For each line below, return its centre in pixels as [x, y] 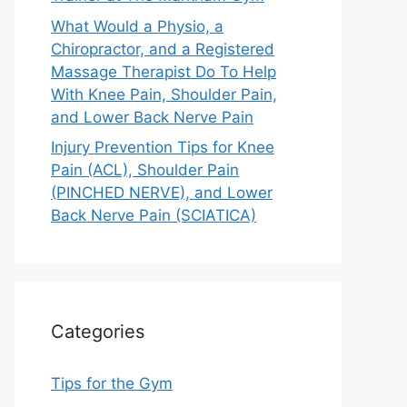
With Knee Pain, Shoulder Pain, [164, 94]
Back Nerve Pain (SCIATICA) [154, 215]
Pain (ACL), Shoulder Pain [145, 170]
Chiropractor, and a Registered [163, 49]
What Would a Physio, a [137, 26]
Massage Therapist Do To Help [164, 71]
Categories [98, 332]
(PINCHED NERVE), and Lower [162, 193]
